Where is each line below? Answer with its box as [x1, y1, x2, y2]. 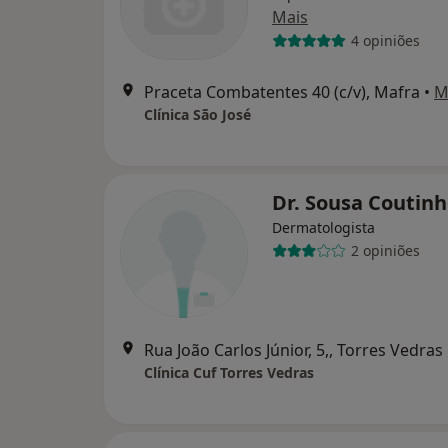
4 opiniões [350, 31, 420, 51]
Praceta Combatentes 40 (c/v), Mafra [144, 80, 420, 103]
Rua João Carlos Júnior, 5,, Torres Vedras [144, 338, 443, 361]
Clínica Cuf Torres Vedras [144, 362, 314, 382]
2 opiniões [350, 241, 420, 261]
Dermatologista [272, 217, 375, 237]
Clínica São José [144, 104, 251, 124]
